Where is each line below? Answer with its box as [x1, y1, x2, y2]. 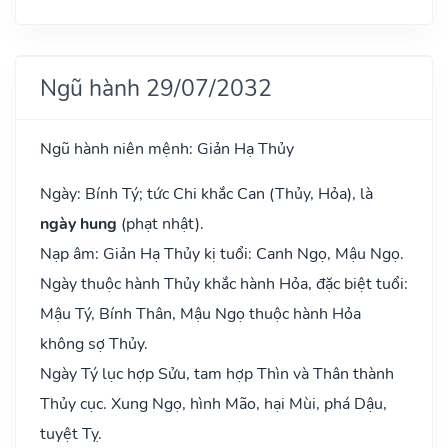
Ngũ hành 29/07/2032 [40, 71, 272, 104]
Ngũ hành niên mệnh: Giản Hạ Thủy [40, 137, 294, 160]
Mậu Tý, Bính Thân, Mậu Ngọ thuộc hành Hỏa [40, 302, 361, 325]
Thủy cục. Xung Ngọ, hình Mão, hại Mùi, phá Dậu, [40, 392, 387, 415]
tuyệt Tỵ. [40, 422, 102, 445]
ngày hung [40, 212, 117, 235]
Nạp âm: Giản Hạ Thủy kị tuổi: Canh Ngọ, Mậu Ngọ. [40, 242, 404, 265]
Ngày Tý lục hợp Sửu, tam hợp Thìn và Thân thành [40, 362, 394, 385]
